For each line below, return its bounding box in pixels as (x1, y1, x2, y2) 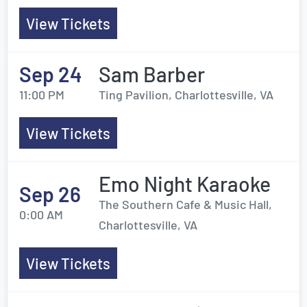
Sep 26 (19, 182, 81, 206)
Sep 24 (19, 62, 82, 86)
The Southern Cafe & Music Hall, (99, 197, 272, 212)
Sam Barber (99, 62, 205, 86)
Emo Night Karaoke (99, 171, 271, 196)
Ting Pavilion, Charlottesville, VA (99, 87, 273, 102)
